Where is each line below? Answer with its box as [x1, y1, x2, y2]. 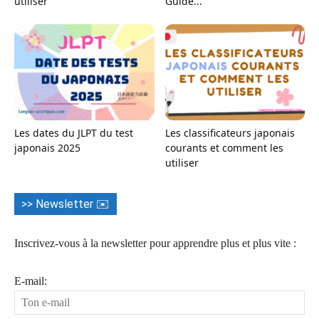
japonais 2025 [14, 141, 80, 155]
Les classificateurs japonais [164, 126, 295, 140]
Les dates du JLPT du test [14, 126, 133, 140]
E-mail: [14, 275, 47, 288]
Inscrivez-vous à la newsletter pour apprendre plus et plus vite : [14, 237, 296, 250]
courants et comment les [164, 141, 283, 155]
